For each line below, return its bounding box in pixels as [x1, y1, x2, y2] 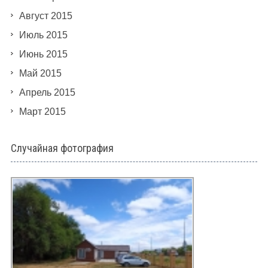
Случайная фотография [10, 141, 114, 154]
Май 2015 [19, 68, 62, 78]
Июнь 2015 [19, 48, 68, 59]
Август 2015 [19, 10, 72, 21]
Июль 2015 [19, 29, 68, 40]
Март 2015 [19, 106, 66, 117]
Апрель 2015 [19, 87, 75, 98]
